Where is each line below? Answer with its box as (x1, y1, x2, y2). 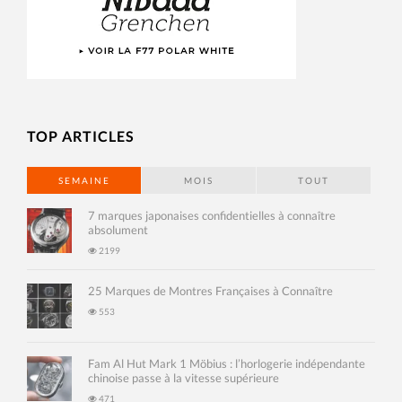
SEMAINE (57, 174, 110, 186)
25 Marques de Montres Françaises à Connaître (88, 283, 333, 298)
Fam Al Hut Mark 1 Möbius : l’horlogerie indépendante (88, 355, 365, 371)
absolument (88, 222, 148, 237)
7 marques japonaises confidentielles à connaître (88, 207, 336, 223)
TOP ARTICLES (27, 127, 135, 144)
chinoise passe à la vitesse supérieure (88, 370, 279, 385)
